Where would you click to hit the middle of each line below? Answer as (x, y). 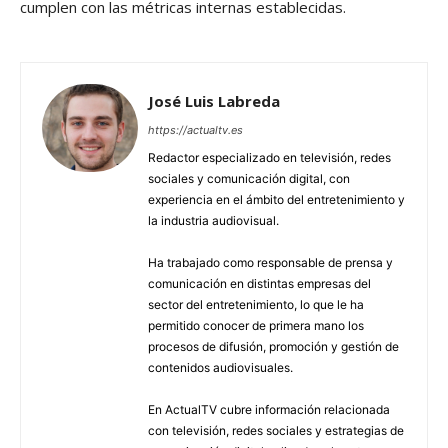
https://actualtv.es (195, 130)
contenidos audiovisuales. (220, 368)
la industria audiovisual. (213, 221)
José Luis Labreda (214, 101)
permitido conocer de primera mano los (256, 326)
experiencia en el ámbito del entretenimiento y (276, 200)
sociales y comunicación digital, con (249, 179)
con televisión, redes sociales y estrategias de (276, 431)
